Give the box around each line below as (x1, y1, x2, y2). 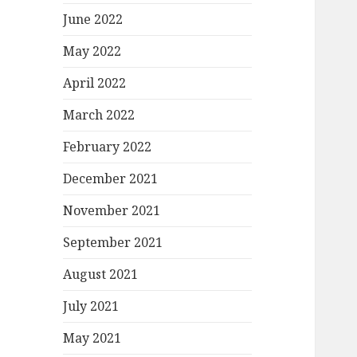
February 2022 (63, 138, 152, 156)
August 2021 (63, 265, 139, 284)
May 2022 (63, 42, 122, 61)
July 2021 (63, 297, 120, 316)
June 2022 (63, 10, 124, 29)
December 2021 (63, 170, 159, 188)
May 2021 (63, 329, 122, 347)
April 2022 (63, 74, 127, 92)
